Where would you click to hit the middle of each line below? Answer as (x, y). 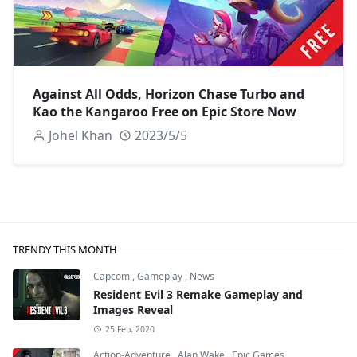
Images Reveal (133, 309)
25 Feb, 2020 (129, 329)
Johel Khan (80, 135)
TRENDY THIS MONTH (65, 249)
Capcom (113, 276)
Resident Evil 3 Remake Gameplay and (198, 294)
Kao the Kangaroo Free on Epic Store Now (165, 111)
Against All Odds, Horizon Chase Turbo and (169, 94)
